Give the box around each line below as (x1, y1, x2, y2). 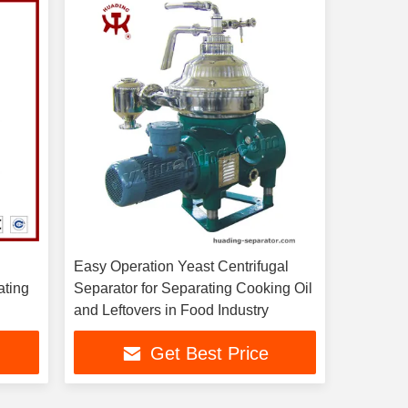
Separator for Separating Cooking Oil (73, 280, 312, 296)
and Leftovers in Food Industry (73, 302, 269, 318)
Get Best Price (149, 343, 269, 364)
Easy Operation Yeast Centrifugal (73, 259, 289, 274)
